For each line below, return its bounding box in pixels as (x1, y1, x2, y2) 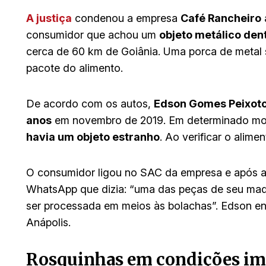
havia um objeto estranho (26, 130, 160, 143)
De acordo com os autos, (26, 97, 154, 110)
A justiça (26, 11, 72, 24)
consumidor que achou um (26, 28, 159, 41)
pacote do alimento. (26, 61, 123, 74)
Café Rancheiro (180, 11, 261, 24)
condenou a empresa (72, 11, 180, 24)
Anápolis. (26, 216, 71, 229)
